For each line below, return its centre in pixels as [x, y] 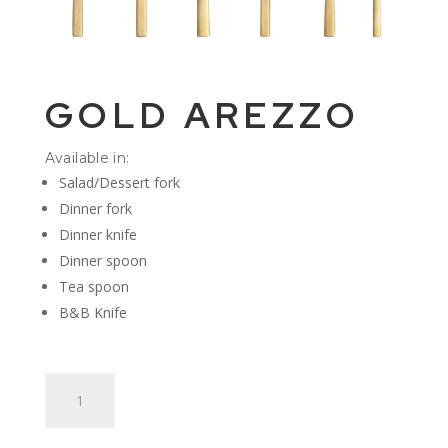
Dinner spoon [102, 261]
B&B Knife [92, 313]
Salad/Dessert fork [119, 183]
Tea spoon [93, 287]
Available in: [87, 158]
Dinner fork [95, 209]
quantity [69, 430]
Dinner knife [97, 235]
